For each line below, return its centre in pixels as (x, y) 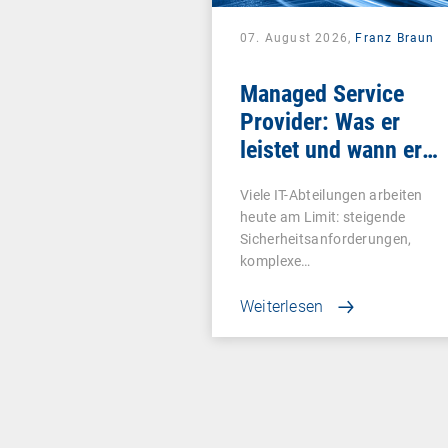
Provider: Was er (320, 122)
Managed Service (322, 94)
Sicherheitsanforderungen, (326, 239)
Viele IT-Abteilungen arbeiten (331, 195)
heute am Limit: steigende (323, 217)
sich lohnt (287, 178)
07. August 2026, (298, 38)
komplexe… (275, 261)
